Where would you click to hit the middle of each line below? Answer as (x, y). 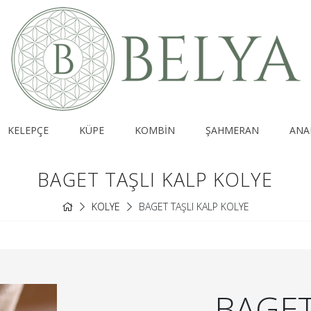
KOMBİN (154, 130)
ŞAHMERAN (232, 130)
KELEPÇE (28, 130)
